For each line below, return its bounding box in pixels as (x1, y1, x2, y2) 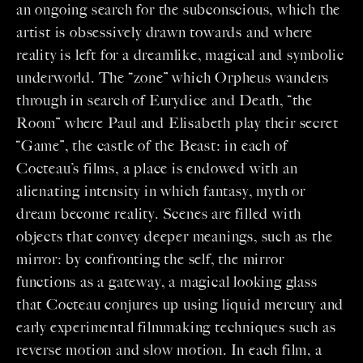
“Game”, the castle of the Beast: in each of (16, 137, 288, 156)
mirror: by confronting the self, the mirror (16, 250, 284, 269)
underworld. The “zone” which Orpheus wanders (16, 69, 330, 88)
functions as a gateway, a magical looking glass (16, 273, 318, 292)
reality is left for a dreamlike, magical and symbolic (16, 46, 344, 65)
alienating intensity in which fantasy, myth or (16, 182, 305, 201)
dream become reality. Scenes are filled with (16, 205, 302, 224)
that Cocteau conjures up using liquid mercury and (16, 296, 344, 314)
